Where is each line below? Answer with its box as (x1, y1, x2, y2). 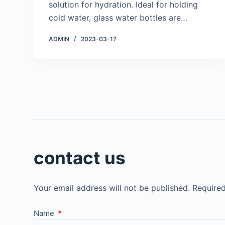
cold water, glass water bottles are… (49, 13, 188, 23)
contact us (34, 147, 126, 169)
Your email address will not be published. (34, 182, 190, 193)
